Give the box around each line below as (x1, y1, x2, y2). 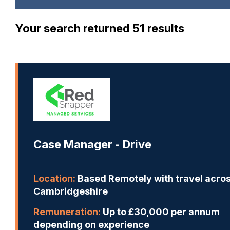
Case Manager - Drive (33, 137, 151, 151)
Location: (33, 173, 75, 184)
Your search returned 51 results (15, 22, 184, 35)
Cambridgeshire (33, 186, 108, 197)
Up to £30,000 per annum (101, 206, 220, 218)
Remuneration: (33, 206, 101, 218)
